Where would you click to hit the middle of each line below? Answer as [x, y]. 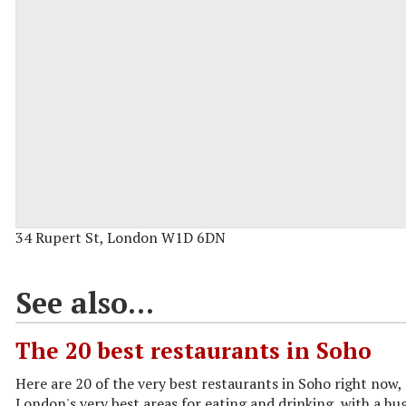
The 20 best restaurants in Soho [193, 350]
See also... [85, 302]
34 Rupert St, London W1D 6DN [121, 237]
